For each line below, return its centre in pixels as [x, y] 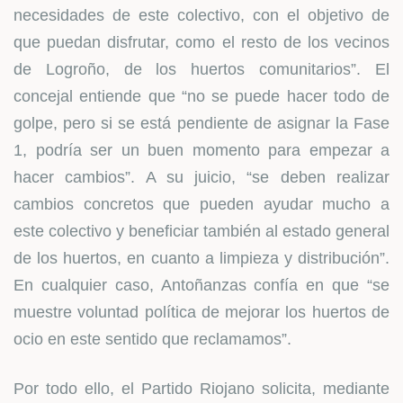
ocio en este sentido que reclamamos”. [152, 339]
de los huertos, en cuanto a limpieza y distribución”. [201, 258]
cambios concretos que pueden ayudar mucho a [201, 204]
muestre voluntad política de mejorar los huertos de [201, 312]
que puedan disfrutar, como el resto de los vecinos [201, 42]
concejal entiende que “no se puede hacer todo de [201, 96]
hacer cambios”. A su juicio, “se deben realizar [201, 177]
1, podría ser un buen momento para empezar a [201, 150]
